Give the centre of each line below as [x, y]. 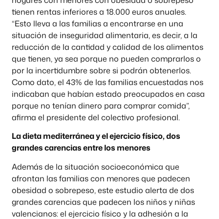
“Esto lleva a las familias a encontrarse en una [98, 23]
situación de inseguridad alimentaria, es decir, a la [105, 35]
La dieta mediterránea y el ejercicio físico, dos [96, 136]
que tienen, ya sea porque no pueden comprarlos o [106, 58]
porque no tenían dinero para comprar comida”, [101, 105]
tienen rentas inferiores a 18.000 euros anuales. [99, 11]
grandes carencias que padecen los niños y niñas [103, 202]
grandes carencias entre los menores [81, 148]
